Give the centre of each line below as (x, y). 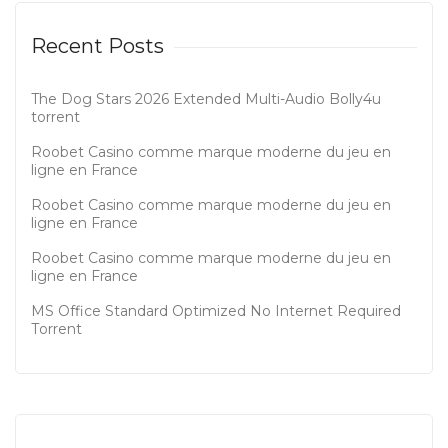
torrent (55, 117)
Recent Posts (97, 46)
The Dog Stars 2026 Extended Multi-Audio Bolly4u (206, 99)
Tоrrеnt (56, 329)
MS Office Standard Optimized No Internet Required (216, 311)
